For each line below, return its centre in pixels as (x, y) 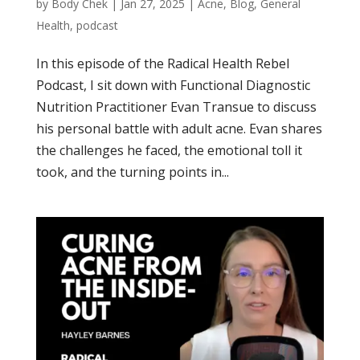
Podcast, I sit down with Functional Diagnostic (173, 85)
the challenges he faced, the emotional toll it (169, 150)
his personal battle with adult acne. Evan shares (179, 128)
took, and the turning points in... (132, 172)
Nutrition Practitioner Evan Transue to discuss (176, 106)
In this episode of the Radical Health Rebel (162, 63)
